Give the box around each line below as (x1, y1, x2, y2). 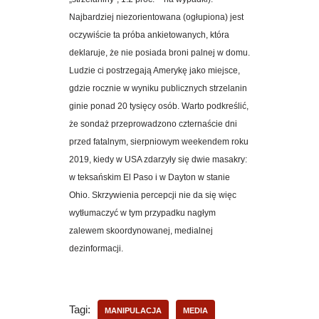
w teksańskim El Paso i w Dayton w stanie (68, 172, 230, 183)
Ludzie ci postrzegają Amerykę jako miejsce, (68, 66, 240, 76)
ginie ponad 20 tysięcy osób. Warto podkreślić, (68, 101, 249, 112)
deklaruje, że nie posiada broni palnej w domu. (68, 48, 250, 58)
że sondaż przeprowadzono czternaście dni (68, 119, 237, 130)
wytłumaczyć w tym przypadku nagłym (68, 208, 216, 219)
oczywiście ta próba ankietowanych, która (68, 30, 229, 41)
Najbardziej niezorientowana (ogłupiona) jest (68, 12, 244, 23)
